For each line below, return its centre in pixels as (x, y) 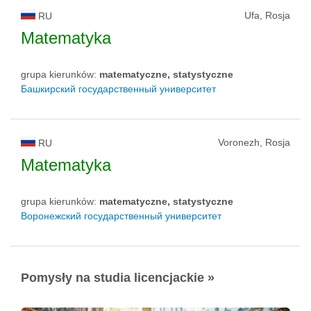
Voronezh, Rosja (254, 143)
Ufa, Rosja (267, 16)
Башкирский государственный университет (118, 89)
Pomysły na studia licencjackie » (118, 278)
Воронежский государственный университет (121, 216)
